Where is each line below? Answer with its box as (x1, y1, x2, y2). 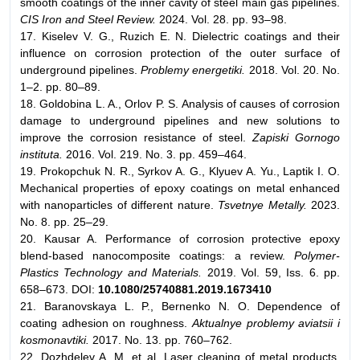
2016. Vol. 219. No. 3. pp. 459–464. (63, 147, 247, 161)
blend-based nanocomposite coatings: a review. (20, 248, 294, 262)
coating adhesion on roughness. (20, 316, 192, 329)
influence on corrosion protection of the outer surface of (20, 46, 340, 59)
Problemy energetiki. (141, 63, 246, 76)
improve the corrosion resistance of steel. (20, 130, 246, 144)
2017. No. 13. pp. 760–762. (89, 333, 232, 346)
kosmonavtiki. (20, 333, 89, 346)
